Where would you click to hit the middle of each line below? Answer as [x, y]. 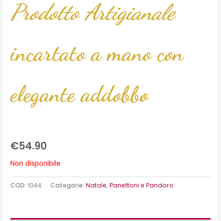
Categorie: [68, 185]
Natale [96, 185]
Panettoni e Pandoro [142, 185]
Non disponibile [36, 164]
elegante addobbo [80, 94]
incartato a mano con [97, 53]
